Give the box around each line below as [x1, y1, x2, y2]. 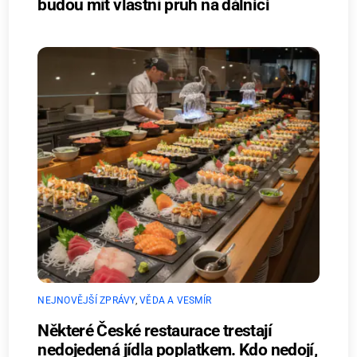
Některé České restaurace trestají [37, 320, 272, 340]
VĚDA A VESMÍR [139, 294, 212, 306]
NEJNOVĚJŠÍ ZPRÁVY [37, 294, 135, 306]
